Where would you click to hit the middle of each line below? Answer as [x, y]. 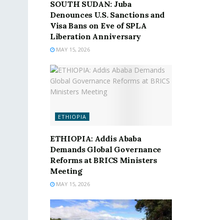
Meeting [66, 171]
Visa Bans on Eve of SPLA [98, 26]
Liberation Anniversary [96, 37]
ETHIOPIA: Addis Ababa [96, 138]
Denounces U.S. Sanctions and [108, 15]
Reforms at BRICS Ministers [104, 160]
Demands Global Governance [106, 149]
